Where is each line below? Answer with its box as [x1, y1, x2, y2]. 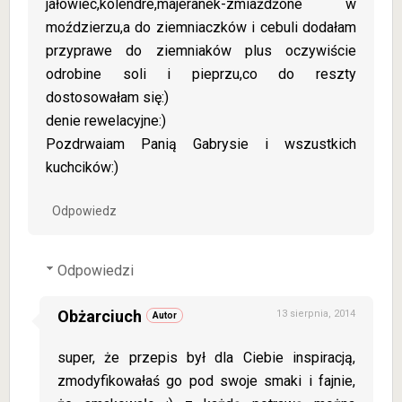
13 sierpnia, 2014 [276, 308, 355, 319]
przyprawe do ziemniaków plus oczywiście [46, 42, 356, 59]
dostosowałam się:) [46, 89, 169, 106]
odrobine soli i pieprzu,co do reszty [46, 66, 356, 83]
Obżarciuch [57, 307, 142, 326]
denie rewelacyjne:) [46, 112, 166, 129]
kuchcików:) [46, 159, 118, 176]
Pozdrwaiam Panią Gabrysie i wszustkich [46, 135, 356, 153]
